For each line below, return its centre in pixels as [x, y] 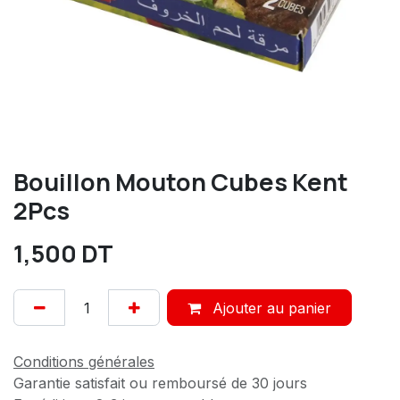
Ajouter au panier [269, 308]
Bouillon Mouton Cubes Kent [181, 182]
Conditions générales [84, 361]
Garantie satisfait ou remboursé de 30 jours [160, 383]
